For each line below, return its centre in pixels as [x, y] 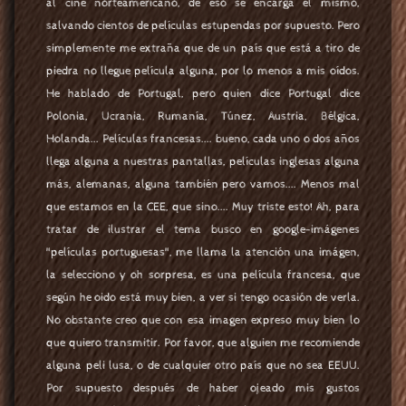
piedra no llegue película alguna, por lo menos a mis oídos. [203, 71]
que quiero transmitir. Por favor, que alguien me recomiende [203, 343]
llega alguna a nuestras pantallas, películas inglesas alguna [203, 161]
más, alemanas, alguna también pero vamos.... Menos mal [203, 184]
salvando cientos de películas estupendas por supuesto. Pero [203, 25]
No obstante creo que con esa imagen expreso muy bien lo [203, 320]
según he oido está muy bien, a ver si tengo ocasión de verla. [203, 297]
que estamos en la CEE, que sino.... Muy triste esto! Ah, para [203, 207]
